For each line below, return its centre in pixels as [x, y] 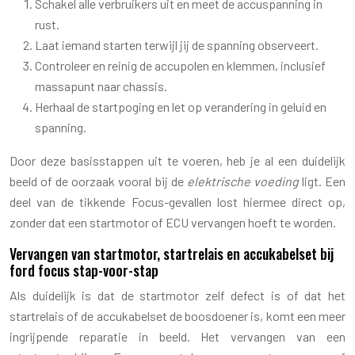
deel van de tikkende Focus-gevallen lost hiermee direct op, [177, 201]
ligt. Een [322, 181]
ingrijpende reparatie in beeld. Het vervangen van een [177, 336]
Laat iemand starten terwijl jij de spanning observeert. [177, 44]
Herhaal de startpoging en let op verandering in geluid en [181, 106]
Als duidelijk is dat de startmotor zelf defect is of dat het [177, 295]
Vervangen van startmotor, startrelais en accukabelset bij [172, 253]
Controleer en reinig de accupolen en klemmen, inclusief [180, 65]
